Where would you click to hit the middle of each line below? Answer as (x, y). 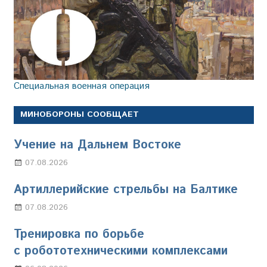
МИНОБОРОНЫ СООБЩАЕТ (79, 115)
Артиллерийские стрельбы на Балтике (125, 190)
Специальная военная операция (81, 86)
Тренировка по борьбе (79, 235)
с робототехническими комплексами (120, 252)
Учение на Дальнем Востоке (97, 145)
